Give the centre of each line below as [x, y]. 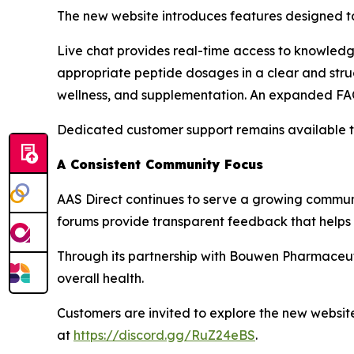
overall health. [100, 278]
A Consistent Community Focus [160, 164]
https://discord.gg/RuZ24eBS [164, 335]
